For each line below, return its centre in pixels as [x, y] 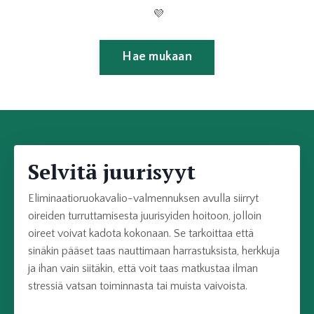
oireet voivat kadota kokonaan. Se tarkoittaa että [141, 233]
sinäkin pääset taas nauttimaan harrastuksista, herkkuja [154, 251]
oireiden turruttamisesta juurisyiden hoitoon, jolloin [145, 216]
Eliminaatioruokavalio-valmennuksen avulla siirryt [143, 198]
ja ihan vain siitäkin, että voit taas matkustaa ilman [143, 268]
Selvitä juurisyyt [112, 171]
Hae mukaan [157, 57]
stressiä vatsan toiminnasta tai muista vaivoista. [138, 286]
